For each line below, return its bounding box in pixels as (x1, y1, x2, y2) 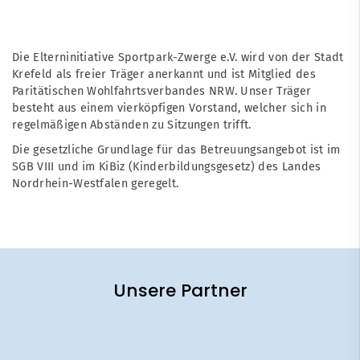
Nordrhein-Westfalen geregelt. (12, 177, 179, 191)
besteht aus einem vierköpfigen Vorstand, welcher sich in (12, 101, 326, 116)
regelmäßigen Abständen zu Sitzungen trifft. (12, 118, 252, 133)
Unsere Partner (112, 278, 247, 304)
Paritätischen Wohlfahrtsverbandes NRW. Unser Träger (12, 84, 312, 99)
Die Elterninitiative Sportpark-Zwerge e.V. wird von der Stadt (12, 51, 344, 65)
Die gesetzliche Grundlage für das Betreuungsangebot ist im (12, 143, 341, 157)
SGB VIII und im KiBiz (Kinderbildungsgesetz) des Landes (12, 160, 321, 174)
